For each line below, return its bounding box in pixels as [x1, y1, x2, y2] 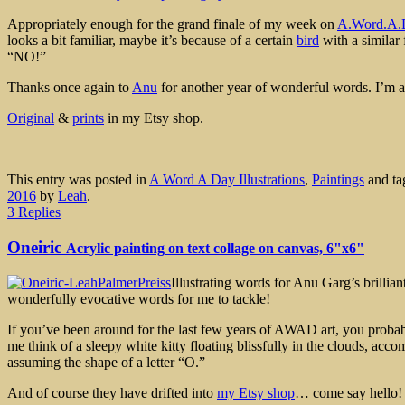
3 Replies [7, 204, 61, 221]
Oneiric [7, 237, 66, 257]
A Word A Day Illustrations [149, 172, 305, 188]
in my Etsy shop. [104, 110, 203, 127]
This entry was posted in [7, 172, 149, 188]
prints [72, 110, 104, 127]
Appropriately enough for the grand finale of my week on [7, 16, 337, 33]
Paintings [312, 172, 364, 188]
